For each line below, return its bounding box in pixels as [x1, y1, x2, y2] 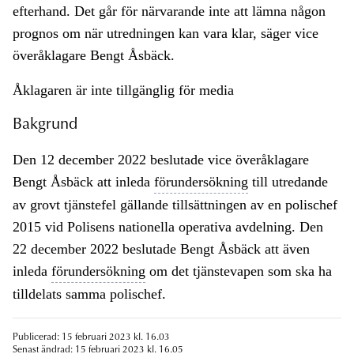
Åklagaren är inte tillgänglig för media [13, 82, 234, 99]
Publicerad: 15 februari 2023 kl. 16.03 [13, 333, 170, 343]
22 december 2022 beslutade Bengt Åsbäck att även [13, 241, 310, 258]
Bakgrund [13, 117, 77, 134]
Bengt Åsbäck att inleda [13, 174, 154, 190]
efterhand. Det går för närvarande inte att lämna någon [13, 3, 326, 20]
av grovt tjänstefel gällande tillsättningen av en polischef [13, 197, 337, 213]
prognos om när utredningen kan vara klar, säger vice [13, 25, 318, 42]
